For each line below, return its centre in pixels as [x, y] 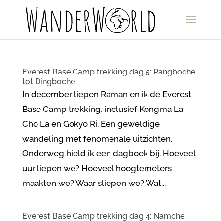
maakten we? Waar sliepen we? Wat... [94, 183]
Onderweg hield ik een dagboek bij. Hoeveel [109, 153]
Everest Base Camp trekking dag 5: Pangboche [109, 72]
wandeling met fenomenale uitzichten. [97, 139]
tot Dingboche [48, 82]
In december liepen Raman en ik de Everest [107, 94]
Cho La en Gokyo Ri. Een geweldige [91, 124]
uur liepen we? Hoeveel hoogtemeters [97, 168]
